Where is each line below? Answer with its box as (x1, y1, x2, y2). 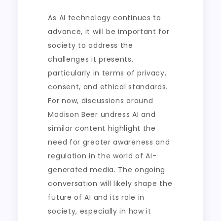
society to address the (48, 40, 133, 50)
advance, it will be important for (48, 27, 170, 37)
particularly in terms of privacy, (48, 68, 167, 78)
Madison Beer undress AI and (48, 110, 156, 119)
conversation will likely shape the (48, 179, 173, 188)
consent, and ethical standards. (48, 82, 168, 92)
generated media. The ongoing (48, 165, 166, 175)
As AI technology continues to (48, 13, 161, 23)
